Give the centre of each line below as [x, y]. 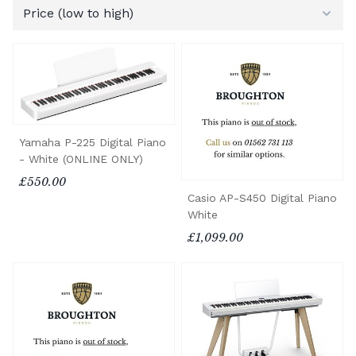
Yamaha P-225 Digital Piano [93, 142]
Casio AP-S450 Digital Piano [262, 197]
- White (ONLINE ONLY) [81, 159]
